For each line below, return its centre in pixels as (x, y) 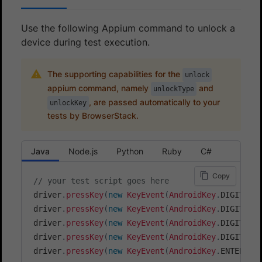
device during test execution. (85, 42)
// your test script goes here (101, 180)
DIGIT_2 (237, 208)
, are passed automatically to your (154, 102)
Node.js (83, 151)
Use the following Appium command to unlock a (128, 28)
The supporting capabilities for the (115, 74)
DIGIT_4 (237, 237)
